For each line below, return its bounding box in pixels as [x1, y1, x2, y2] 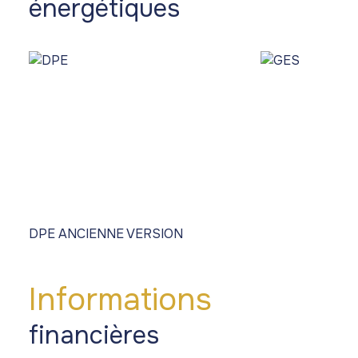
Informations [29, 279, 212, 320]
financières [29, 319, 159, 352]
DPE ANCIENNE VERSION [29, 225, 183, 242]
